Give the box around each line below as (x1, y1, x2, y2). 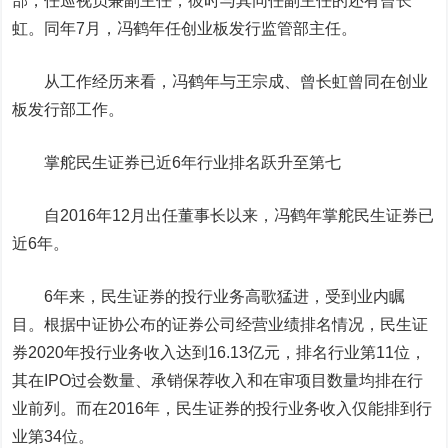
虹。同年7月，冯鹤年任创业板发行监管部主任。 (12, 20, 358, 37)
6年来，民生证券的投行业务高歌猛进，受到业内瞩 (12, 288, 406, 305)
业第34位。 (12, 428, 95, 445)
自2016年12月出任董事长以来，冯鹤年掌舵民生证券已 (12, 207, 435, 224)
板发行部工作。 (12, 101, 125, 118)
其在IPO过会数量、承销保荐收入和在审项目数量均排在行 (12, 372, 424, 389)
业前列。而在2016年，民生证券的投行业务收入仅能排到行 (12, 400, 433, 417)
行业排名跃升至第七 (197, 154, 342, 171)
